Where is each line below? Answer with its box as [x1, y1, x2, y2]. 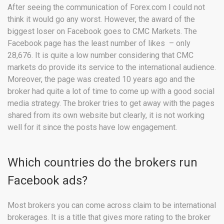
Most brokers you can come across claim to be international [7, 200, 216, 210]
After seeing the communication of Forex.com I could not [7, 2, 205, 12]
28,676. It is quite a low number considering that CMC [7, 50, 193, 60]
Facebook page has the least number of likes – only [7, 38, 190, 48]
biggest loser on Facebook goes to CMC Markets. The [7, 26, 197, 36]
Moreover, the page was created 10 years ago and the [7, 74, 195, 84]
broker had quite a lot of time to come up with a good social [7, 86, 214, 96]
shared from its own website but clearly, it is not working [7, 110, 204, 120]
